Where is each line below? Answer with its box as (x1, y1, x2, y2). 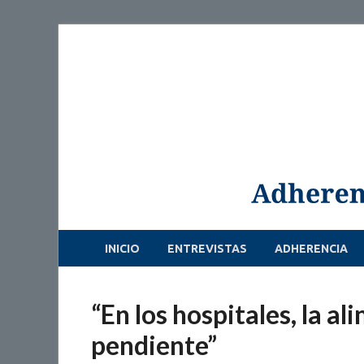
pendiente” (91, 329, 217, 361)
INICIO (105, 241, 140, 255)
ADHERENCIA (275, 241, 348, 255)
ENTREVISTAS (167, 241, 247, 255)
